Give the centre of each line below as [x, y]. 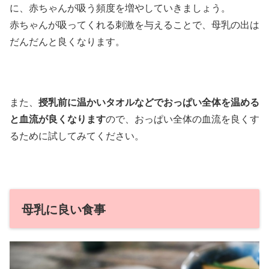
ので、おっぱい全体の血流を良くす [183, 119]
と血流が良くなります [58, 119]
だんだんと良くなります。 [67, 41]
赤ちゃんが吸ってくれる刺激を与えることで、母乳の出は [134, 25]
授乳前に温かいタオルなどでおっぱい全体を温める [149, 102]
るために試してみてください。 [77, 136]
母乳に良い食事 [64, 208]
